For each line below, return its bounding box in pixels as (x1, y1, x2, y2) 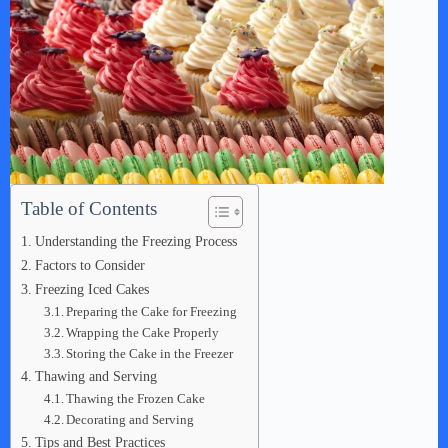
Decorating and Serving (66, 412, 195, 427)
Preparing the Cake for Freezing (66, 304, 238, 319)
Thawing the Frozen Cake (66, 391, 206, 406)
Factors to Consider (34, 257, 145, 273)
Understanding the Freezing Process (34, 233, 237, 249)
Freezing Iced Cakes (34, 281, 149, 297)
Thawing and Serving (34, 368, 157, 384)
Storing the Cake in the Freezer (66, 346, 234, 361)
